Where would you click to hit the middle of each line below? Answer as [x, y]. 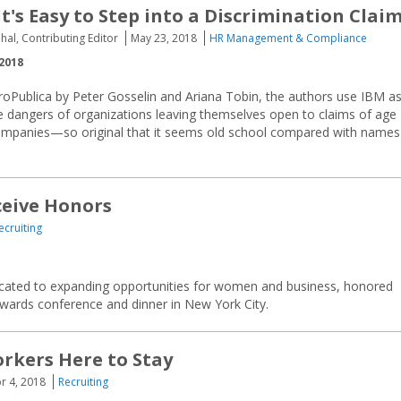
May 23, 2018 [164, 38]
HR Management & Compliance [288, 38]
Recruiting [83, 382]
